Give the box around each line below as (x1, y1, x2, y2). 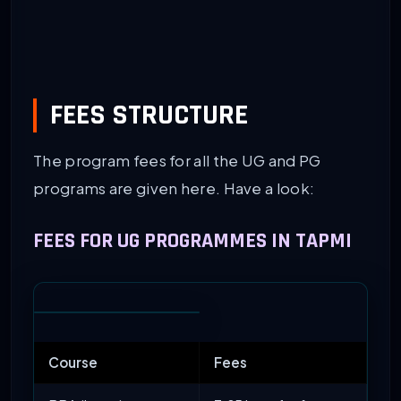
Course (48, 353, 98, 371)
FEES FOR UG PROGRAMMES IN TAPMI (33, 226, 352, 254)
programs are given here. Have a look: (33, 178, 315, 198)
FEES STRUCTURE (50, 96, 248, 133)
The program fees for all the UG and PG (33, 150, 321, 170)
